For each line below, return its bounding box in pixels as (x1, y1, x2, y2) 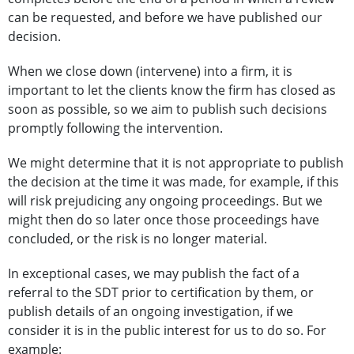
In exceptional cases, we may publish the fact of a (8, 265, 299, 283)
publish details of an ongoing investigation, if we (8, 303, 293, 321)
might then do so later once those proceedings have (8, 211, 319, 229)
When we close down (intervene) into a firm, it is (8, 62, 292, 81)
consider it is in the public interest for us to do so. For (8, 322, 326, 340)
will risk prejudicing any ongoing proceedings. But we (8, 192, 322, 210)
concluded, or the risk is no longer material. (8, 230, 267, 248)
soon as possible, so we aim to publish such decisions (8, 100, 327, 119)
